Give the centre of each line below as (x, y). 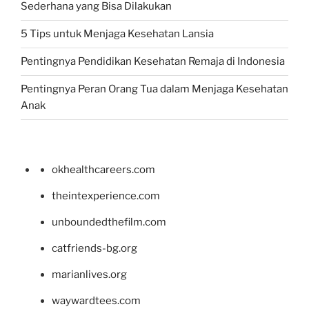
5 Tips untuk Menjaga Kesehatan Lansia (117, 34)
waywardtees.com (96, 300)
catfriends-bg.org (94, 248)
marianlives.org (89, 274)
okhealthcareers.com (103, 169)
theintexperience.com (106, 196)
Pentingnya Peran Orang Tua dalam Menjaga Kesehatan (154, 89)
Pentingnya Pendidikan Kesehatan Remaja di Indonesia (153, 62)
